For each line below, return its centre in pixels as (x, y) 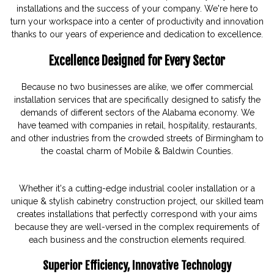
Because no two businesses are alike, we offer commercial (137, 87)
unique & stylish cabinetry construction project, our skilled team (137, 201)
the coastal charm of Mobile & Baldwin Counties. (137, 151)
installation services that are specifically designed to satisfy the (137, 99)
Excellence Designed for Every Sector (137, 61)
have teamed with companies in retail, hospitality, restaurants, (137, 125)
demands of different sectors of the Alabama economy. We (137, 112)
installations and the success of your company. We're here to (137, 8)
